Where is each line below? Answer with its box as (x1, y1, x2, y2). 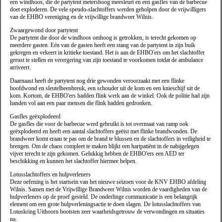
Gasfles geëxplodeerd (10, 113, 60, 120)
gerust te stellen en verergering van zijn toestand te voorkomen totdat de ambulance (10, 56, 203, 64)
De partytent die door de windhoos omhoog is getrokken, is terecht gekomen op (10, 34, 196, 42)
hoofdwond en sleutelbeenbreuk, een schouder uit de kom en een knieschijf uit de (10, 85, 200, 92)
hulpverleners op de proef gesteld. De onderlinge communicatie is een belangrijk (10, 193, 197, 201)
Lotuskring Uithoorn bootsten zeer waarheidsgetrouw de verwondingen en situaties (10, 208, 205, 216)
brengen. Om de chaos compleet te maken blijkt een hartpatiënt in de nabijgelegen (10, 143, 199, 150)
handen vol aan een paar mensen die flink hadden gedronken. (10, 100, 152, 107)
